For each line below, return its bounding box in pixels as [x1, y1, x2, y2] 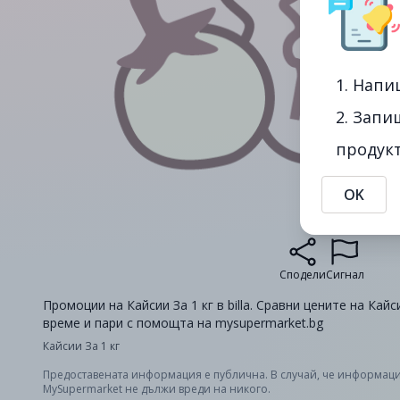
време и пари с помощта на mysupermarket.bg [43, 314, 323, 331]
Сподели [279, 267, 326, 282]
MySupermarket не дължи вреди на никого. [43, 381, 271, 396]
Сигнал [325, 267, 364, 282]
